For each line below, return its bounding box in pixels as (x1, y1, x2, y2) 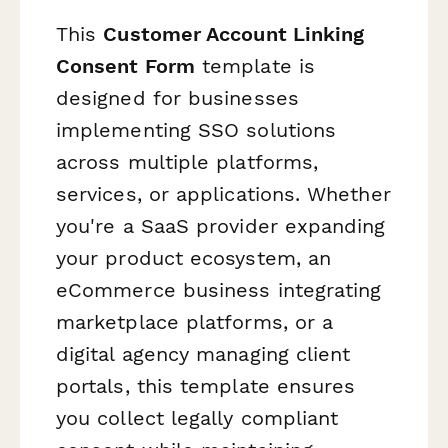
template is (194, 53, 315, 78)
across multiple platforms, (56, 149, 319, 174)
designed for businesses (56, 85, 299, 110)
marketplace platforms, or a (56, 309, 334, 334)
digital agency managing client (56, 341, 351, 366)
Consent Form (56, 53, 195, 78)
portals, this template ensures (56, 373, 356, 398)
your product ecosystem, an (56, 245, 332, 270)
